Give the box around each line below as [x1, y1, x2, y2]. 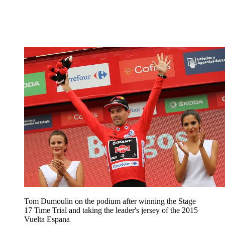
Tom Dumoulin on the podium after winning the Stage [24, 197, 196, 206]
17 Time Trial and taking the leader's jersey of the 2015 [24, 206, 198, 215]
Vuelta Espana [24, 215, 70, 224]
